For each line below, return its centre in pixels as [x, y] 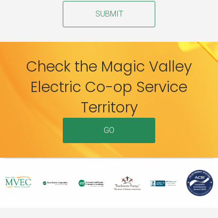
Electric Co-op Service [109, 87]
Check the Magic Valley [109, 66]
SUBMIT [109, 14]
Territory [109, 107]
